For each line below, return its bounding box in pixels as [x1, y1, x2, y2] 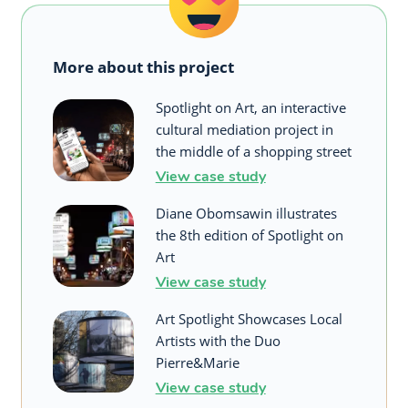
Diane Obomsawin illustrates [155, 203, 337, 222]
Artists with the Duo [155, 331, 280, 350]
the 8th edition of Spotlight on [155, 225, 343, 244]
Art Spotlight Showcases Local [155, 309, 342, 328]
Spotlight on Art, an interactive [155, 97, 346, 117]
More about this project [53, 56, 234, 77]
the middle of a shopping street [155, 141, 352, 160]
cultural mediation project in [155, 119, 333, 138]
